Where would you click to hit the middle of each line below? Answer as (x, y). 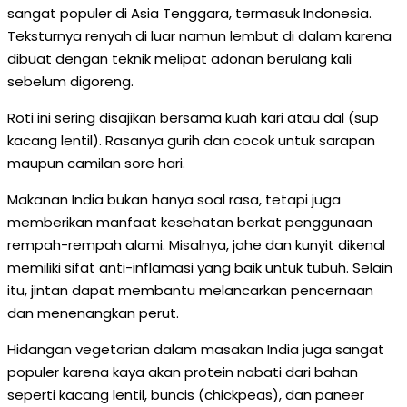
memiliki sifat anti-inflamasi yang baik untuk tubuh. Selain (200, 268)
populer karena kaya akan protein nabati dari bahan (183, 372)
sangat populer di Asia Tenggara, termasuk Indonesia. (189, 13)
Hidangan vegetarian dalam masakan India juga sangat (196, 349)
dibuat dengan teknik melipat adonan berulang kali (179, 59)
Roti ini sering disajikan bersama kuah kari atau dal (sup (193, 118)
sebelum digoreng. (70, 81)
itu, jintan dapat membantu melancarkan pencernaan (190, 290)
